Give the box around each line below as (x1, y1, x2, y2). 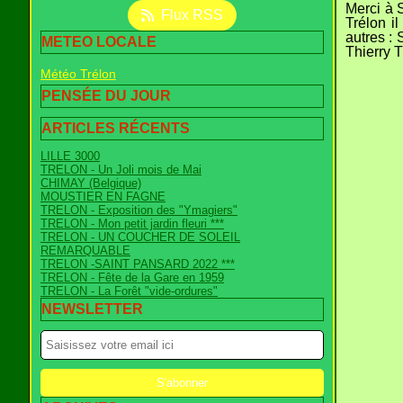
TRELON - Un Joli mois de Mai (40, 163, 201, 176)
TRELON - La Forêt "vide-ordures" (40, 284, 218, 298)
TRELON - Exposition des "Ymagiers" (40, 203, 237, 217)
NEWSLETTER (41, 301, 143, 317)
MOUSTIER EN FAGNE (40, 190, 166, 203)
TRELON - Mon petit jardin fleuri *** (40, 217, 224, 230)
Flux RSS (161, 7, 224, 22)
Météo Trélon (40, 67, 116, 81)
